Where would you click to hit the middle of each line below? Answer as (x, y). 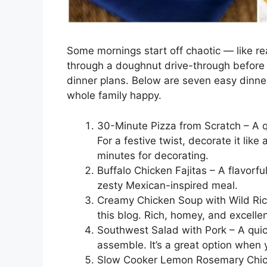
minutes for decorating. (153, 155)
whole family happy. (114, 96)
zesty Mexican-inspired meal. (167, 185)
